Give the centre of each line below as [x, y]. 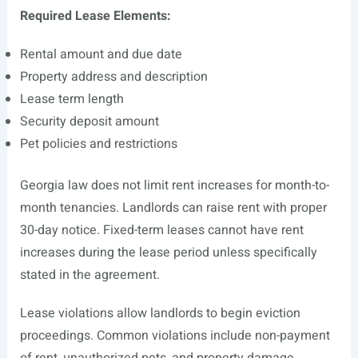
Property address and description [113, 77]
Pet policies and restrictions [98, 144]
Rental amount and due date [101, 54]
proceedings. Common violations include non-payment [175, 336]
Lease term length [72, 99]
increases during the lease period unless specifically [168, 253]
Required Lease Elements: [95, 16]
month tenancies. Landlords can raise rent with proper [173, 208]
